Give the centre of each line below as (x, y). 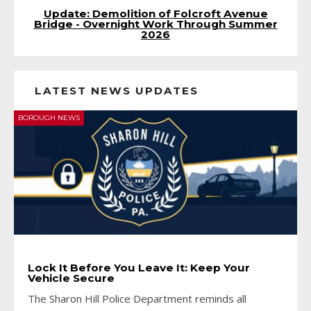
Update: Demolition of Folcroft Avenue (155, 14)
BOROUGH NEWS (49, 118)
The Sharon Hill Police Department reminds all (137, 298)
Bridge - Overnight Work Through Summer (155, 24)
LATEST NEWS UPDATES (117, 91)
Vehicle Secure (71, 278)
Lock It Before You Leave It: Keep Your (139, 267)
